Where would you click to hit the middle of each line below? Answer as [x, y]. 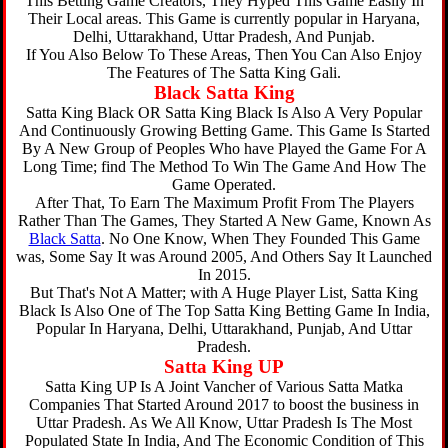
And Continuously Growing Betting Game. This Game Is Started [224, 130]
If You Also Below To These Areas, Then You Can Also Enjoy [224, 54]
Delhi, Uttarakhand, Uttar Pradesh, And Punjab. [224, 36]
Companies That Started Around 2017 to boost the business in [224, 404]
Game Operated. [224, 184]
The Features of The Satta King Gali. [224, 72]
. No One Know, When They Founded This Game [260, 238]
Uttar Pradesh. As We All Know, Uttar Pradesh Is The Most [224, 422]
